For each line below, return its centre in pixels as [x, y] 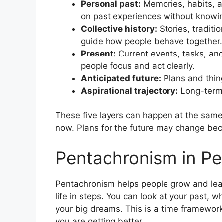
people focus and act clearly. [138, 66]
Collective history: [119, 28]
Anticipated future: [121, 78]
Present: [98, 53]
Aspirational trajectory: [129, 90]
